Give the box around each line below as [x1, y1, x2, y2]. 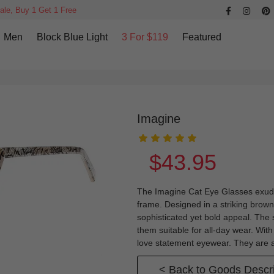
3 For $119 [121, 32, 168, 42]
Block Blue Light [36, 32, 108, 42]
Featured [182, 32, 221, 42]
